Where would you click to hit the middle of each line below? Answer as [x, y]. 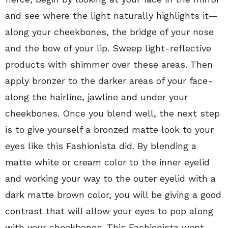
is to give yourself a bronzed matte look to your [109, 130]
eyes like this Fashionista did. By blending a [101, 146]
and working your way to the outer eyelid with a [110, 179]
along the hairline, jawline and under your [96, 97]
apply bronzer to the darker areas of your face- [109, 81]
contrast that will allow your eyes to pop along [109, 211]
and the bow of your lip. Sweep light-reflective [108, 48]
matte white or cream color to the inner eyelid [107, 162]
